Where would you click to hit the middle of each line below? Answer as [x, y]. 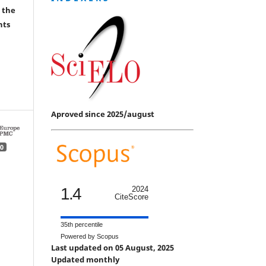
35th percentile [82, 224]
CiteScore [132, 197]
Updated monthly [85, 259]
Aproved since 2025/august [103, 114]
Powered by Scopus [90, 236]
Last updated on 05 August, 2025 [113, 247]
